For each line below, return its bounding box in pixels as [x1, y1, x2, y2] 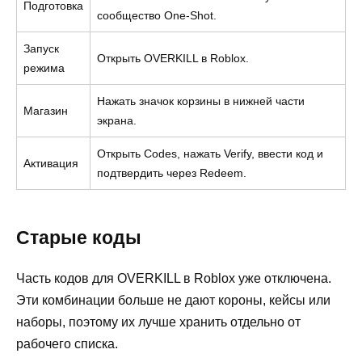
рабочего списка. [16, 336, 118, 351]
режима [23, 61, 65, 74]
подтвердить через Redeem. [97, 166, 246, 179]
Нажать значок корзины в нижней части [97, 94, 305, 107]
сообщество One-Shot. [97, 8, 217, 22]
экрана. [97, 113, 137, 127]
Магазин [23, 103, 68, 117]
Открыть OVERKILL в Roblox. [97, 51, 249, 65]
